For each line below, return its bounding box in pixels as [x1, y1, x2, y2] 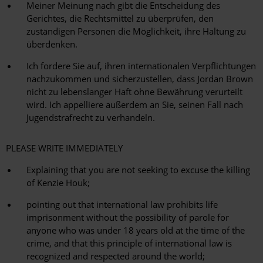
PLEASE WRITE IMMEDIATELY [6, 142, 123, 154]
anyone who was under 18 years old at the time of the [26, 224, 245, 237]
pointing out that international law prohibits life [26, 198, 218, 211]
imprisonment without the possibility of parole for [26, 211, 229, 224]
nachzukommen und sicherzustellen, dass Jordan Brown [26, 73, 253, 85]
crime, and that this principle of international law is [26, 237, 232, 249]
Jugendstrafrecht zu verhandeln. [26, 112, 155, 124]
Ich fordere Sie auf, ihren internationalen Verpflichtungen [26, 60, 256, 72]
